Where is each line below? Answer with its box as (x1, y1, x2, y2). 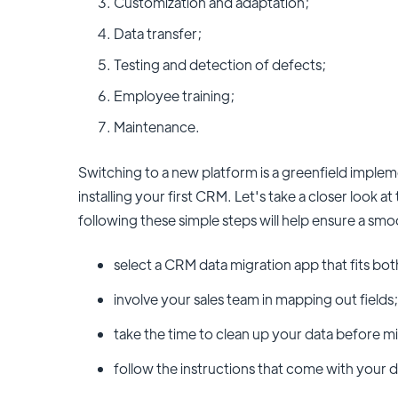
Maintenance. (113, 117, 200, 137)
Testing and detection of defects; (113, 55, 326, 75)
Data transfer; (113, 24, 202, 44)
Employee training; (113, 86, 235, 106)
